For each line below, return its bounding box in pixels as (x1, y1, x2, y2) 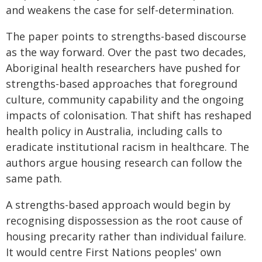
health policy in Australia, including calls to (6, 124, 222, 138)
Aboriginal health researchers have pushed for (6, 61, 240, 75)
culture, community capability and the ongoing (6, 92, 244, 106)
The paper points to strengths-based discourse (6, 29, 246, 43)
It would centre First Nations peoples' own (6, 245, 221, 259)
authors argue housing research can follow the (6, 156, 242, 170)
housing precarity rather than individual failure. (6, 229, 246, 243)
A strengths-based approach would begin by (6, 198, 230, 212)
